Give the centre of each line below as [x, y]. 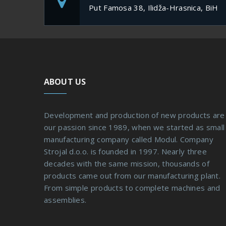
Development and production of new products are [134, 115]
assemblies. [65, 200]
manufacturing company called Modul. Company [129, 139]
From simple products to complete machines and [132, 187]
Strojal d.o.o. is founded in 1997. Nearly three [126, 151]
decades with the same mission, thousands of [127, 163]
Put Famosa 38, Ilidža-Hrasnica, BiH [154, 7]
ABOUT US [65, 81]
